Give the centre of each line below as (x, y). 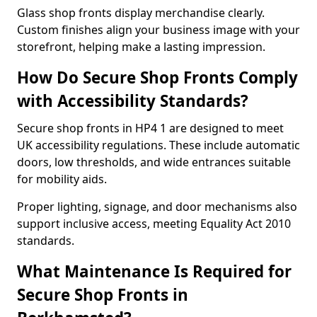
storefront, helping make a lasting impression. (141, 47)
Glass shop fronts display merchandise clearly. (141, 13)
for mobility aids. (62, 179)
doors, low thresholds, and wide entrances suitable (154, 162)
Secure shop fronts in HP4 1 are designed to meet (150, 128)
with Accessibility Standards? (133, 101)
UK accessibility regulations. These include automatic (158, 145)
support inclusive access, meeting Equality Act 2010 (154, 224)
